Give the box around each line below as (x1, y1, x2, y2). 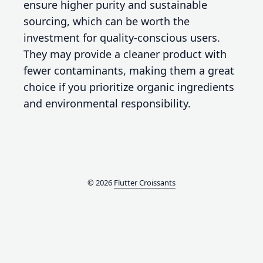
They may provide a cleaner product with (23, 47, 227, 62)
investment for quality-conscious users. (23, 31, 220, 45)
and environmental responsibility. (23, 96, 191, 111)
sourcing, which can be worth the (23, 14, 190, 29)
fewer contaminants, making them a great (23, 63, 234, 78)
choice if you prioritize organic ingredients (23, 80, 234, 95)
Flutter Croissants (114, 177, 176, 188)
